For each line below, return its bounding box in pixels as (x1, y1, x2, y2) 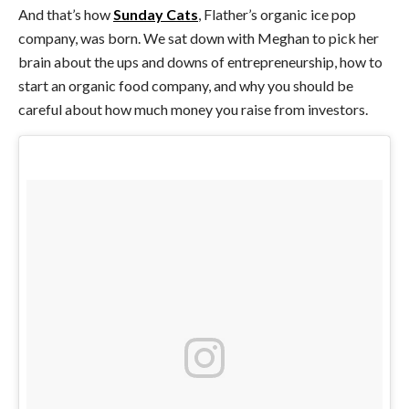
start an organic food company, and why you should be (18, 77, 353, 95)
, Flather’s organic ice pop (198, 5, 356, 24)
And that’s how (18, 5, 113, 24)
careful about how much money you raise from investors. (18, 100, 368, 119)
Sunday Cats (113, 5, 198, 24)
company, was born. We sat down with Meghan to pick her (18, 29, 379, 47)
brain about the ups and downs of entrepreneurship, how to (18, 53, 383, 71)
